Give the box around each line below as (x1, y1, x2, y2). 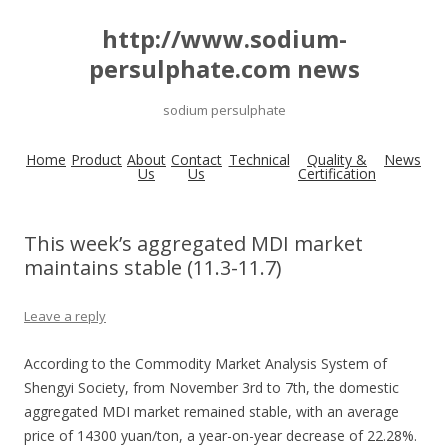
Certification (298, 164, 376, 183)
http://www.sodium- (101, 22, 347, 55)
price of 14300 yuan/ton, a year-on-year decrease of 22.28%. (24, 426, 417, 445)
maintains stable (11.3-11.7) (24, 254, 282, 281)
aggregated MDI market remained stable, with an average (24, 402, 399, 421)
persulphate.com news (88, 52, 360, 85)
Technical (228, 150, 290, 169)
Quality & (307, 150, 367, 169)
